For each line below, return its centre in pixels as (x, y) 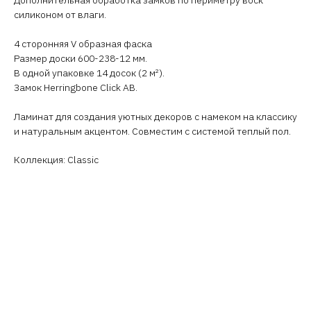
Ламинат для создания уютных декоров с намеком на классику (155, 116)
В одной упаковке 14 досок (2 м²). (89, 73)
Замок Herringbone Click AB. (76, 87)
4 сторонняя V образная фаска (83, 43)
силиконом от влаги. (60, 14)
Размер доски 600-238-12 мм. (81, 58)
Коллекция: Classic (56, 159)
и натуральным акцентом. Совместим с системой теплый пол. (152, 131)
